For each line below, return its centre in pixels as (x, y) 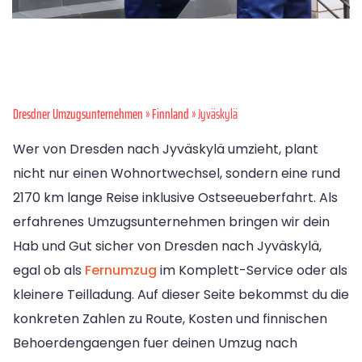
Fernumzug (121, 271)
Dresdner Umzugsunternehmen (78, 114)
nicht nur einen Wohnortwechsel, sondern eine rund (177, 174)
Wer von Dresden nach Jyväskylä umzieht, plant (166, 149)
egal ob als (49, 271)
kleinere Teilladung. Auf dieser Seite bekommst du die (181, 295)
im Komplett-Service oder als (252, 271)
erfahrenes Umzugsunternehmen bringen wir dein (171, 222)
